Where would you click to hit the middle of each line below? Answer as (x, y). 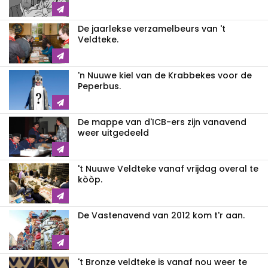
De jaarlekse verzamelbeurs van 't (152, 28)
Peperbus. (99, 86)
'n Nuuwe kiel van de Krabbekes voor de (165, 75)
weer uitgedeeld (113, 133)
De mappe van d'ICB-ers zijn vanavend (162, 122)
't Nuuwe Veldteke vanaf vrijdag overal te (168, 168)
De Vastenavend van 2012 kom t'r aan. (161, 215)
